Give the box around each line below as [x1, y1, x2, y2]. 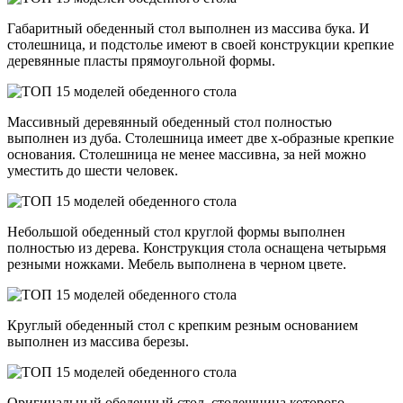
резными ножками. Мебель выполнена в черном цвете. [7, 256, 346, 273]
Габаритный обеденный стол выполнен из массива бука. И [7, 21, 370, 37]
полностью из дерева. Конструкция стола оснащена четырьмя [7, 240, 386, 256]
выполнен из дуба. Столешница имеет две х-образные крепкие [7, 130, 394, 147]
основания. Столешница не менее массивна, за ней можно [7, 147, 366, 163]
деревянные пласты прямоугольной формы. [7, 53, 275, 69]
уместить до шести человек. [7, 163, 178, 179]
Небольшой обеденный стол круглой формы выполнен [7, 224, 345, 240]
